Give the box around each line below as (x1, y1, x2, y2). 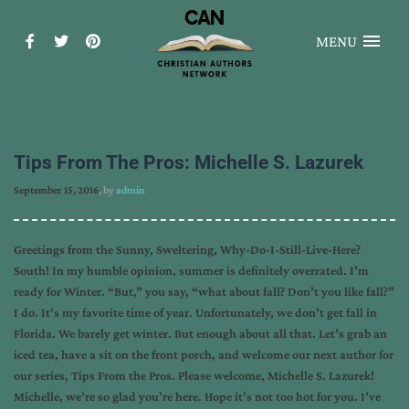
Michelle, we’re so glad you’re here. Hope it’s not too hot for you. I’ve (14, 389, 381, 404)
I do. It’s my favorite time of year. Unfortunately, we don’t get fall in (14, 305, 377, 320)
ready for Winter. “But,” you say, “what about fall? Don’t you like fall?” (14, 284, 394, 299)
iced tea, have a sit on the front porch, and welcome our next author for (14, 347, 393, 362)
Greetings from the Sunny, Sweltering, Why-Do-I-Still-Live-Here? (14, 242, 361, 257)
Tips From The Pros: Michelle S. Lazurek (14, 152, 363, 173)
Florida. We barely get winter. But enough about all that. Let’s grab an (14, 326, 387, 341)
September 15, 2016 (14, 184, 99, 196)
